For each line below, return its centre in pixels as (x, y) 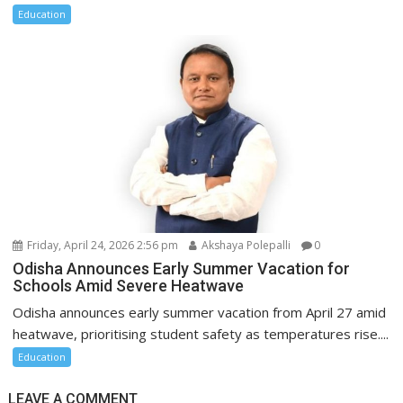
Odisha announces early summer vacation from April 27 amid (200, 312)
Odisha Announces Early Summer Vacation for (182, 268)
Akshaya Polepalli (245, 245)
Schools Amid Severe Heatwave (129, 285)
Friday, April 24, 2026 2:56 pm (102, 245)
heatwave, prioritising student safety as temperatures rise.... (201, 333)
